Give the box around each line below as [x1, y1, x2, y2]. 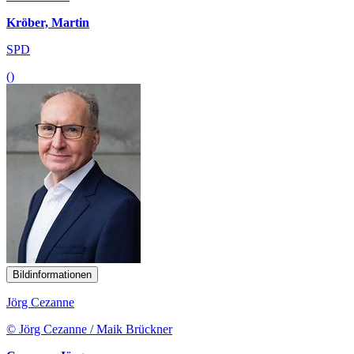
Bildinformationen [13, 268, 92, 281]
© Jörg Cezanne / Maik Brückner [6, 322, 172, 336]
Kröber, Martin [6, 15, 89, 29]
